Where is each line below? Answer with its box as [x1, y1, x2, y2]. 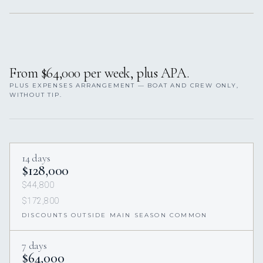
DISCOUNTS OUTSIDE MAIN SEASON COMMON [22, 211, 208, 220]
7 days [22, 239, 47, 252]
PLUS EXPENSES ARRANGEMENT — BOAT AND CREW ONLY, [9, 82, 239, 90]
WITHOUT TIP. [9, 91, 62, 99]
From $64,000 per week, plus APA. [9, 65, 190, 82]
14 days [22, 151, 50, 165]
